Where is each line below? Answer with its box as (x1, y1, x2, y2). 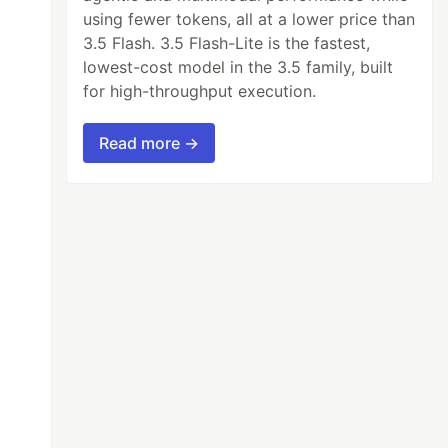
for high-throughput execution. (83, 81, 317, 102)
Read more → (99, 133, 200, 154)
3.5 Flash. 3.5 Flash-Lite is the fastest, (83, 33, 371, 54)
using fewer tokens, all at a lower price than (83, 9, 416, 30)
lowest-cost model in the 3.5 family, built (83, 57, 394, 78)
